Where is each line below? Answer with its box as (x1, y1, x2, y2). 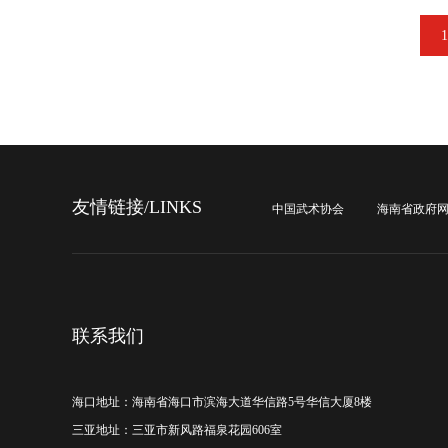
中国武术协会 (272, 202, 344, 216)
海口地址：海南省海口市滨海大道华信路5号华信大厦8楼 (72, 395, 372, 409)
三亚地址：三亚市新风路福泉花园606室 (72, 423, 282, 437)
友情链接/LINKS (72, 197, 202, 217)
